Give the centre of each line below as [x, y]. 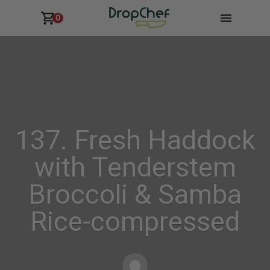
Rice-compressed [135, 221]
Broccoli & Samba [135, 194]
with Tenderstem [135, 167]
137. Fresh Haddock [135, 140]
